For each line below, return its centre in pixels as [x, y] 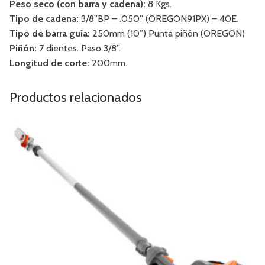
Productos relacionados [76, 97]
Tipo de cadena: [45, 19]
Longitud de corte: [51, 63]
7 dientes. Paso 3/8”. [80, 49]
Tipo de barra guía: [51, 34]
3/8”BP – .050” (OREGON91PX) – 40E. [160, 19]
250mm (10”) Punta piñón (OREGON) [169, 34]
